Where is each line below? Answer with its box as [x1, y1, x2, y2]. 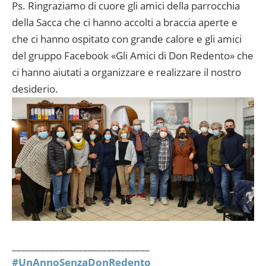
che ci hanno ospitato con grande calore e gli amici [12, 32, 242, 46]
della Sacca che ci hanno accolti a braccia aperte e [12, 15, 237, 30]
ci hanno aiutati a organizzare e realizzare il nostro [12, 65, 241, 80]
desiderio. [12, 82, 58, 96]
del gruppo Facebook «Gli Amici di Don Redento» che [12, 49, 254, 63]
